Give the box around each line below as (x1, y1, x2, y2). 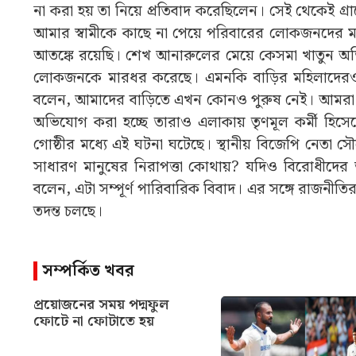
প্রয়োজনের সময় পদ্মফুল (33, 293, 168, 317)
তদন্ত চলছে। (33, 199, 103, 224)
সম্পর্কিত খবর (42, 258, 134, 284)
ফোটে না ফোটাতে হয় (33, 310, 154, 334)
